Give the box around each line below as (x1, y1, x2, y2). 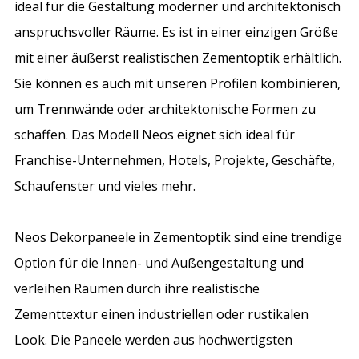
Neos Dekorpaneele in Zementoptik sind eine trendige (14, 228, 343, 246)
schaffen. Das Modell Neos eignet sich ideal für (14, 125, 296, 143)
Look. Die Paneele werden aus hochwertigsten (14, 330, 293, 349)
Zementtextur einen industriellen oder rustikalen (14, 305, 309, 323)
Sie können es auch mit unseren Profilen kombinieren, (14, 74, 341, 92)
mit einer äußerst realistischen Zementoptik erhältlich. (14, 48, 342, 67)
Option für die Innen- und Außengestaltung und (14, 253, 305, 272)
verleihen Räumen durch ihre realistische (14, 279, 260, 297)
